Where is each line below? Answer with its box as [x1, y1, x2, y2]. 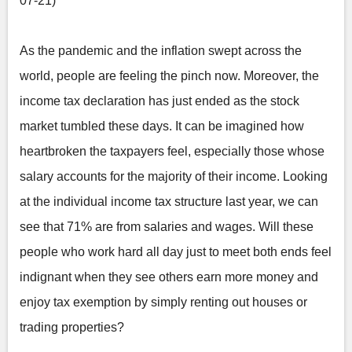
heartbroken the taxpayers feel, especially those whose [20, 145, 324, 158]
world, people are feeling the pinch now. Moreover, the [20, 69, 319, 82]
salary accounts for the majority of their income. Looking [20, 170, 328, 183]
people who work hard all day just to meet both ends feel [20, 245, 332, 258]
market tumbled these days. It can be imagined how [20, 119, 304, 133]
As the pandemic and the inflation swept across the [20, 44, 302, 57]
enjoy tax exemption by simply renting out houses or [20, 295, 307, 309]
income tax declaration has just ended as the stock [20, 94, 299, 108]
